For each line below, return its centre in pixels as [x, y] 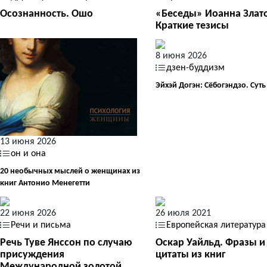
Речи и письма [41, 225]
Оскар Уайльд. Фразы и [211, 243]
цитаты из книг [191, 254]
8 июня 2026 [181, 56]
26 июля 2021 [184, 213]
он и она [28, 153]
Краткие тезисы [193, 26]
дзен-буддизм [196, 68]
